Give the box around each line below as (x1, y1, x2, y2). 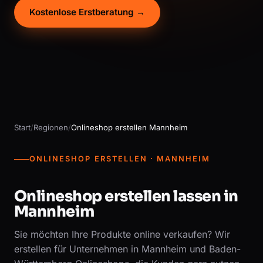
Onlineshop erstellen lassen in (14, 187, 238, 205)
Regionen (33, 122, 68, 132)
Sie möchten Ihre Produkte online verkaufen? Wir (14, 228, 230, 240)
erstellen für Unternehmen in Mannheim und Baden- (14, 243, 241, 255)
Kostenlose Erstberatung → (29, 6, 145, 18)
